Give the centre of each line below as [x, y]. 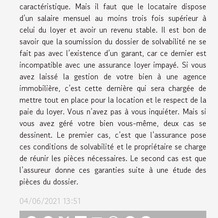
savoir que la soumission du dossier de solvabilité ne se [113, 41]
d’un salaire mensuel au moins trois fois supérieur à [113, 18]
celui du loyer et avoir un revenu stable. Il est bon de [113, 30]
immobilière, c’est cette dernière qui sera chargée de [113, 88]
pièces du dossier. [49, 182]
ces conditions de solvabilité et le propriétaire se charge [113, 146]
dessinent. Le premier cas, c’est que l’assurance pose [113, 135]
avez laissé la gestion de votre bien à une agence [113, 76]
